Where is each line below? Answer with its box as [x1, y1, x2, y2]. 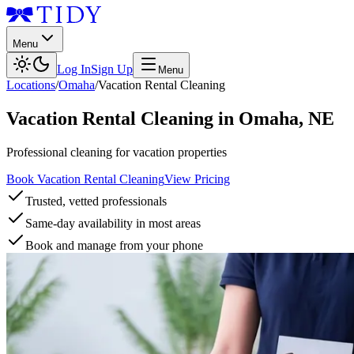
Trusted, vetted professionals [25, 194, 167, 208]
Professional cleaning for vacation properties [6, 145, 227, 159]
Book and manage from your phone [25, 238, 203, 252]
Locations [6, 78, 55, 92]
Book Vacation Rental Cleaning [6, 171, 164, 186]
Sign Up [91, 62, 133, 76]
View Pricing [164, 171, 230, 186]
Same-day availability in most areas [25, 216, 201, 230]
